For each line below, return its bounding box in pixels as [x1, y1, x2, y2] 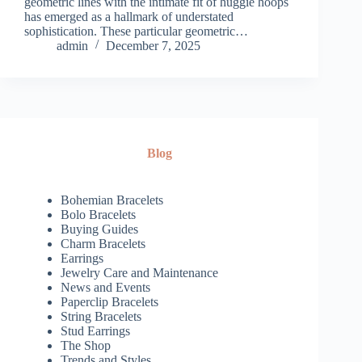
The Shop [61, 339, 111, 353]
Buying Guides [61, 222, 138, 237]
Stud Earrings [61, 324, 130, 339]
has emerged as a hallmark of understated [24, 10, 234, 24]
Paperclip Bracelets [61, 295, 158, 309]
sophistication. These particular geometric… [24, 24, 248, 39]
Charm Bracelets [61, 237, 145, 251]
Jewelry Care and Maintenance [61, 266, 218, 280]
